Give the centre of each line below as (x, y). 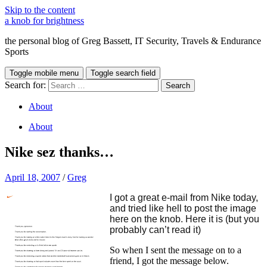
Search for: (25, 85)
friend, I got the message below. (169, 260)
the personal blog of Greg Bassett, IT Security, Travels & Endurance (133, 41)
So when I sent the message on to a (176, 250)
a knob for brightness (44, 21)
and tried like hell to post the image (183, 208)
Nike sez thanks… (59, 152)
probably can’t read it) (155, 229)
